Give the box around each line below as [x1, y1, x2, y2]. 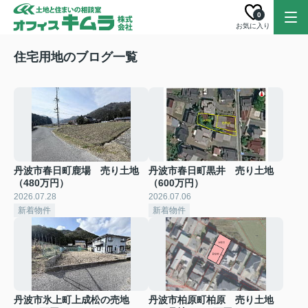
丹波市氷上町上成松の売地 [14, 294, 129, 306]
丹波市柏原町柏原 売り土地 [148, 294, 274, 306]
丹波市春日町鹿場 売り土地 [14, 164, 139, 176]
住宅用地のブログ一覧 [14, 50, 137, 64]
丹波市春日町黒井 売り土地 [148, 164, 274, 176]
